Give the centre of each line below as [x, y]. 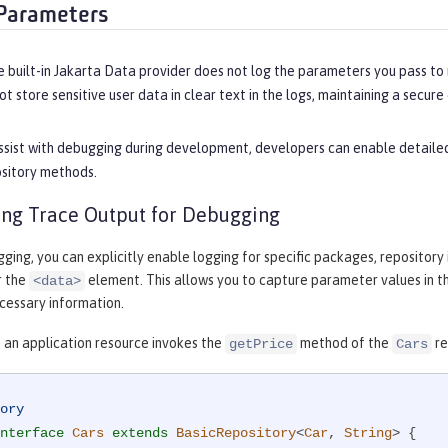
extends [140, 433]
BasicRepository [236, 433]
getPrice [261, 344]
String [368, 433]
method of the [344, 343]
